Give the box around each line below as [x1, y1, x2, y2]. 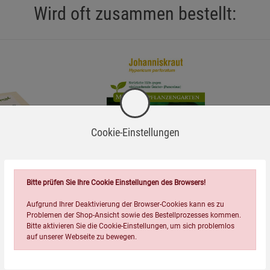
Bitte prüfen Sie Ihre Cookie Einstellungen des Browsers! [27, 178, 206, 187]
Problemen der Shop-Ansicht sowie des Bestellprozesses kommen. [27, 211, 241, 219]
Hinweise [146, 245, 177, 254]
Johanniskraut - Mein [98, 195, 177, 205]
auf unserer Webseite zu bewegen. [27, 233, 137, 241]
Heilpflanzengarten [98, 204, 169, 215]
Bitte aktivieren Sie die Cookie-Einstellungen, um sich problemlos [27, 222, 234, 230]
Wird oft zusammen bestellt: [34, 2, 236, 24]
